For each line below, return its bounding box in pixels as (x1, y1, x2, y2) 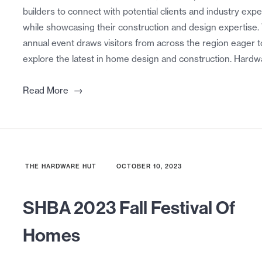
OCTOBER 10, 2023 (116, 163, 182, 171)
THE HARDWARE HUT (25, 163, 96, 171)
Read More (22, 85, 68, 96)
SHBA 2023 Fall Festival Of (22, 196, 236, 219)
